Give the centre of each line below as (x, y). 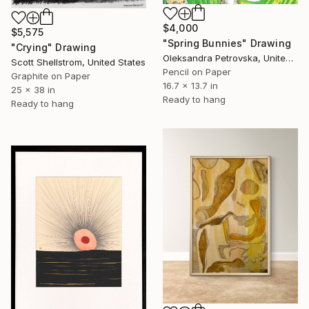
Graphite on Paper (51, 76)
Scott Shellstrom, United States (78, 62)
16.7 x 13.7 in (190, 85)
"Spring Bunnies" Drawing (227, 43)
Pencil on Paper (197, 71)
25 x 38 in (33, 90)
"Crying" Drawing (54, 48)
